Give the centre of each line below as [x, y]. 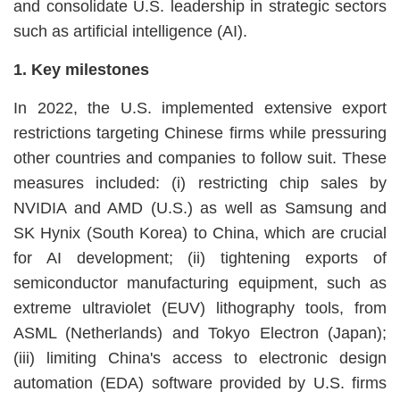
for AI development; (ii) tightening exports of [200, 258]
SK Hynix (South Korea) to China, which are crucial [200, 233]
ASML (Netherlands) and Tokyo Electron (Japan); [200, 333]
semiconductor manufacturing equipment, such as [200, 283]
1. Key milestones [81, 70]
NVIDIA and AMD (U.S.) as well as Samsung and [200, 208]
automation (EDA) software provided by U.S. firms [200, 383]
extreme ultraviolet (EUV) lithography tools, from [200, 308]
